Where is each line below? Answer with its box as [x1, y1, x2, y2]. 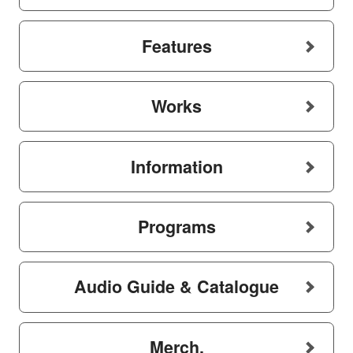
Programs [137, 214, 216, 239]
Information [130, 154, 223, 179]
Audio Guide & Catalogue [74, 274, 279, 299]
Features [141, 33, 212, 58]
